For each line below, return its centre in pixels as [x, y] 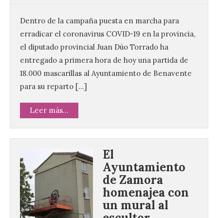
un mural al [136, 205]
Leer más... [49, 110]
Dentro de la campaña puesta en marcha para [100, 21]
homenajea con [146, 193]
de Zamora [133, 180]
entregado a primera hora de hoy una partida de [104, 60]
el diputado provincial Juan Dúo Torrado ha [94, 47]
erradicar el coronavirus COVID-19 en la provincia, [108, 34]
